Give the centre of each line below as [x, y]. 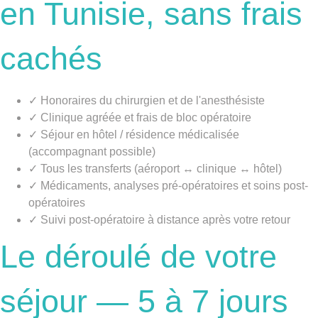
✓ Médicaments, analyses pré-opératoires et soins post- [168, 185]
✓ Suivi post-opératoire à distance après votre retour [159, 219]
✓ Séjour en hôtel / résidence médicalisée [134, 134]
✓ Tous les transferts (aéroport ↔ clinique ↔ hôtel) [155, 168]
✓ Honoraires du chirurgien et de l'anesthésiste [147, 100]
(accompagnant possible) [92, 151]
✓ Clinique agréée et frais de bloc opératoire [140, 117]
